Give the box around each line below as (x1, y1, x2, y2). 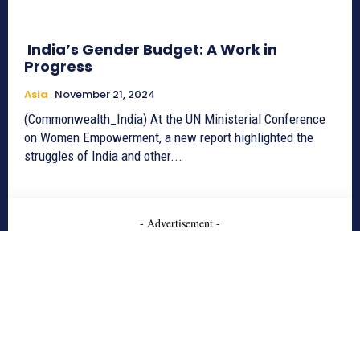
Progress (24, 56, 92, 77)
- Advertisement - (140, 215, 220, 231)
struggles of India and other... (24, 148, 182, 165)
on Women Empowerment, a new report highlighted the (24, 129, 313, 146)
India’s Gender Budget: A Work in (24, 39, 277, 60)
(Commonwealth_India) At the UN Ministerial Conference (24, 111, 325, 128)
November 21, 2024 (55, 87, 155, 103)
